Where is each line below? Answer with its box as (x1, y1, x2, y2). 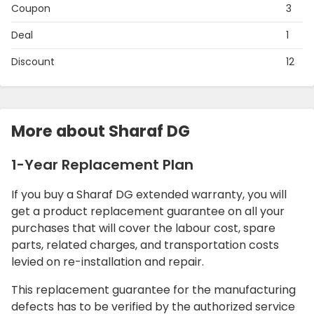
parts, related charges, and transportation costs (11, 237, 279, 254)
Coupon (11, 1, 50, 16)
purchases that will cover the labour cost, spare (11, 220, 275, 237)
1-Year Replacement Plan (11, 155, 193, 175)
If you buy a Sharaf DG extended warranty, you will (11, 186, 287, 203)
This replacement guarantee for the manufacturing (11, 282, 296, 299)
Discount (11, 55, 55, 69)
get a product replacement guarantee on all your (11, 203, 285, 220)
